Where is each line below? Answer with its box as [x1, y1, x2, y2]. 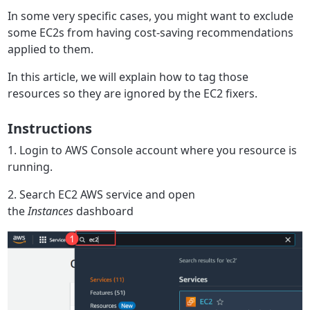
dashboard [76, 203, 134, 219]
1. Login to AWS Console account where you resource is [8, 142, 298, 158]
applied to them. [8, 41, 97, 57]
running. [8, 158, 53, 174]
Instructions [8, 118, 93, 138]
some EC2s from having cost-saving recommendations [8, 24, 294, 40]
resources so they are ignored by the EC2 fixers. [8, 85, 258, 101]
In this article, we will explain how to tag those [8, 69, 249, 84]
